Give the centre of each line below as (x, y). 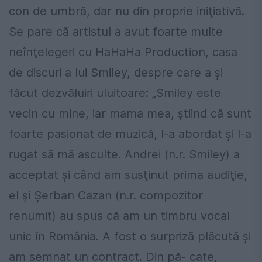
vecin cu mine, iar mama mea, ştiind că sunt (130, 114)
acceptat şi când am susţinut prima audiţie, (128, 175)
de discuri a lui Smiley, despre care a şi (116, 73)
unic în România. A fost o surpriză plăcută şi (130, 237)
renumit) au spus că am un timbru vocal (119, 216)
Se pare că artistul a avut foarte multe (116, 32)
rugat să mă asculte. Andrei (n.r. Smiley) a (124, 155)
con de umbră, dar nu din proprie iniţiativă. (127, 11)
